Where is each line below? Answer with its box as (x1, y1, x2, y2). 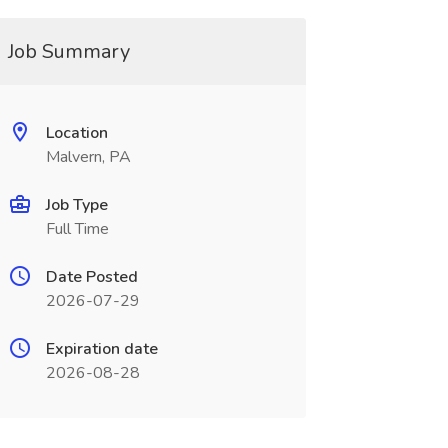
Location (45, 122, 108, 144)
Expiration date (45, 338, 158, 360)
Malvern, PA (45, 146, 131, 168)
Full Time (45, 218, 109, 240)
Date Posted (45, 266, 138, 288)
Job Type (45, 194, 108, 216)
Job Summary (7, 38, 130, 65)
